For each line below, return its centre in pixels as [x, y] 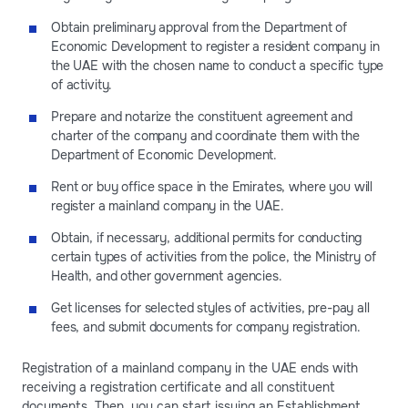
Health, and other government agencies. [167, 275]
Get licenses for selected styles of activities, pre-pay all [210, 307]
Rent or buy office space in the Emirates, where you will [212, 186]
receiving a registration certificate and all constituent [178, 387]
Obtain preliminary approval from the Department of [199, 27]
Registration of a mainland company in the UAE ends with [190, 367]
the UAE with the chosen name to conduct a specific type [218, 65]
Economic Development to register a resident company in [215, 46]
